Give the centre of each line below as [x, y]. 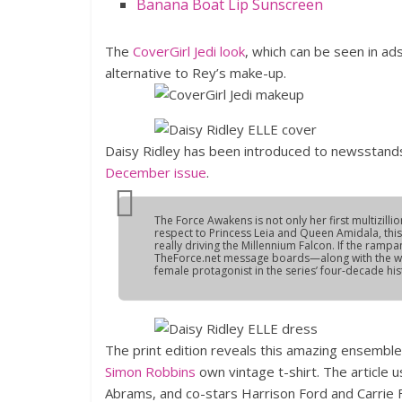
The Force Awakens [203, 220]
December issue [156, 172]
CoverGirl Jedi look [189, 51]
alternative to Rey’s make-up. [196, 73]
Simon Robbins [150, 371]
